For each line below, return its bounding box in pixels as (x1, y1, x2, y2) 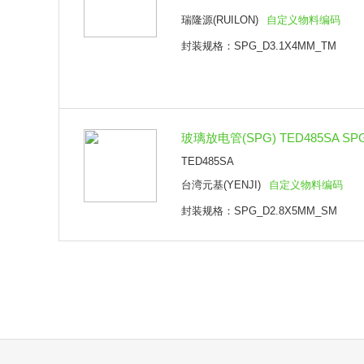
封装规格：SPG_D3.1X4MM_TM (181, 40, 336, 52)
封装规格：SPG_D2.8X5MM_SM (181, 205, 337, 217)
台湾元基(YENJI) (181, 179, 261, 191)
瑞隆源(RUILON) (181, 14, 258, 26)
